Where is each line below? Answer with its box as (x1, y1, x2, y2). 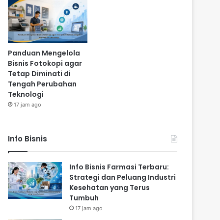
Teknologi (8, 89, 44, 100)
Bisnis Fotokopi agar (8, 58, 82, 69)
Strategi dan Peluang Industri (69, 172, 176, 183)
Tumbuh (69, 193, 99, 203)
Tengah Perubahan (8, 79, 77, 89)
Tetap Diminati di (8, 69, 71, 79)
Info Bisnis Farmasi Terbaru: (69, 162, 169, 172)
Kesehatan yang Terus (69, 183, 150, 193)
